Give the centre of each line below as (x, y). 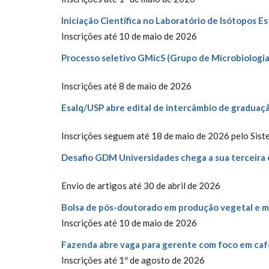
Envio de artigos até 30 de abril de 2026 (141, 186)
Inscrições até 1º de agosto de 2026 (133, 260)
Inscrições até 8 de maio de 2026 (126, 86)
